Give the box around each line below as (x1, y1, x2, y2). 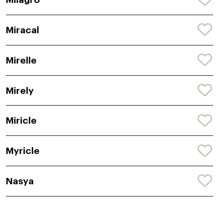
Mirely (6, 86, 34, 95)
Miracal (6, 25, 39, 35)
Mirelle (6, 55, 37, 65)
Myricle (6, 146, 40, 156)
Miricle (6, 116, 37, 126)
